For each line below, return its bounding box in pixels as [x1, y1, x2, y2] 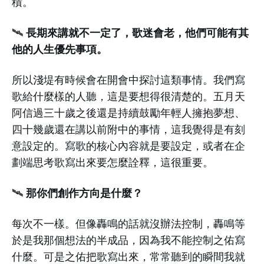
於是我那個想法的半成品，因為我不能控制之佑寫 [12, 233, 245, 247]
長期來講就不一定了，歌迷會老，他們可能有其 [23, 25, 249, 41]
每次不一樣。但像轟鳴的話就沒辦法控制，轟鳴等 [12, 216, 245, 231]
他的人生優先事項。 [12, 41, 107, 57]
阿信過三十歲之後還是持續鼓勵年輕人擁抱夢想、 [12, 105, 245, 120]
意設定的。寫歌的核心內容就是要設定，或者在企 [12, 138, 245, 153]
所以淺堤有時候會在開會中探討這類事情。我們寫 [12, 72, 245, 87]
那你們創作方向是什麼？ [23, 185, 143, 201]
